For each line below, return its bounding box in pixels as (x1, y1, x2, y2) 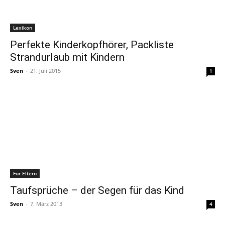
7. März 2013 (30, 200, 62, 207)
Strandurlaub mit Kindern (10, 51, 125, 63)
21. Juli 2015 (30, 67, 61, 74)
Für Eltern (13, 170, 37, 177)
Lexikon (13, 24, 32, 31)
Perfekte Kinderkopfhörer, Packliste (10, 39, 174, 51)
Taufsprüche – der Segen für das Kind (10, 184, 184, 196)
